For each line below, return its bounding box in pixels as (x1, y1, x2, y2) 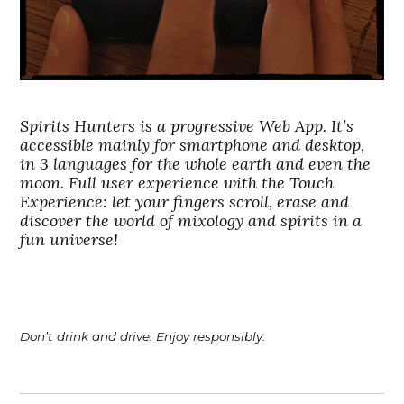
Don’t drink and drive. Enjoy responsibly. (20, 329, 266, 344)
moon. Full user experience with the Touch (20, 172, 335, 194)
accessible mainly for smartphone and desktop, (20, 134, 365, 156)
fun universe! (20, 229, 119, 251)
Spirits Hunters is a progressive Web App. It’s (20, 115, 354, 137)
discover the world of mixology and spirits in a (20, 210, 363, 232)
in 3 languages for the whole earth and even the (20, 153, 372, 175)
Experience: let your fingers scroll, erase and (20, 191, 350, 213)
